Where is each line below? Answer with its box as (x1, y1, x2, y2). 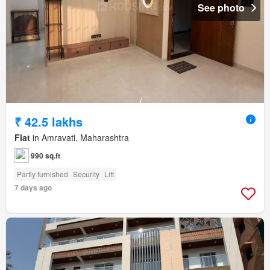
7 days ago (14, 182, 52, 193)
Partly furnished (17, 169, 68, 180)
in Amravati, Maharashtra (30, 131, 129, 144)
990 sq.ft (31, 150, 60, 162)
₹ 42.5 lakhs (14, 113, 83, 131)
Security (73, 169, 99, 180)
